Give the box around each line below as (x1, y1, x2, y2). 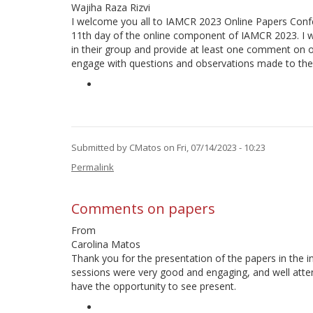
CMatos (129, 141, 161, 154)
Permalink (71, 161, 114, 173)
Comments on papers (71, 199, 215, 218)
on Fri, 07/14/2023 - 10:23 (161, 141, 265, 154)
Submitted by (71, 141, 129, 154)
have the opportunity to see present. (71, 279, 236, 293)
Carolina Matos (71, 238, 140, 251)
